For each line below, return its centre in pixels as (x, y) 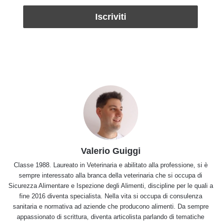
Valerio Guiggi (110, 151)
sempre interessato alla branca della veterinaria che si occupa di (110, 175)
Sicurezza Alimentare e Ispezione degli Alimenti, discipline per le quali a (110, 185)
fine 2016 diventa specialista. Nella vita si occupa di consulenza (110, 196)
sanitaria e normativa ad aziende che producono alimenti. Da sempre (110, 206)
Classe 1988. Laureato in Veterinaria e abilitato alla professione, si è (110, 165)
